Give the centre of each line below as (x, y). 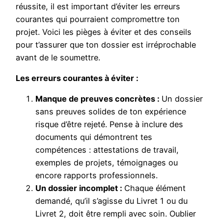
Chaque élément (155, 188)
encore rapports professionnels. (96, 176)
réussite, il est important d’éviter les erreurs (98, 6)
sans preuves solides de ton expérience (111, 112)
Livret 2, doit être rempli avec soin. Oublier (116, 214)
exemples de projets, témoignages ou (107, 163)
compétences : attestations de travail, (107, 150)
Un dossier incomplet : (80, 188)
